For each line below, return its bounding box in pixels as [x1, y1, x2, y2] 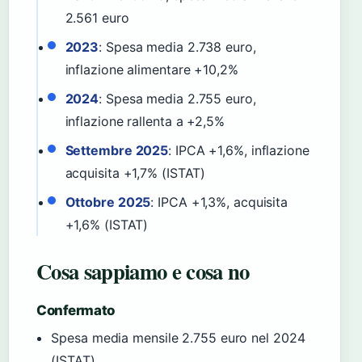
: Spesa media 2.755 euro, [99, 90, 256, 107]
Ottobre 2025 [65, 194, 151, 211]
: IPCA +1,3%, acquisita [150, 194, 288, 211]
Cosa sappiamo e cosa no [36, 255, 250, 288]
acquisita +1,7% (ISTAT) [65, 165, 206, 182]
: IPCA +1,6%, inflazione [168, 142, 309, 159]
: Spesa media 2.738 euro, [99, 39, 256, 56]
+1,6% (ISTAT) [65, 217, 149, 234]
